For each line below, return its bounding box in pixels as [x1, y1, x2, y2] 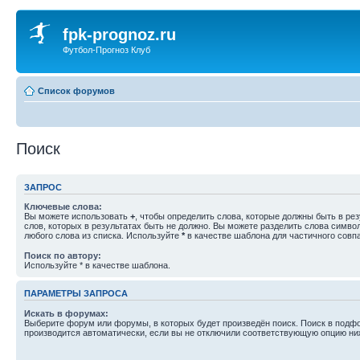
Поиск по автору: [24, 251, 101, 260]
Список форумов [38, 85, 115, 96]
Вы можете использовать [24, 211, 130, 221]
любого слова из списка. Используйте [24, 231, 182, 240]
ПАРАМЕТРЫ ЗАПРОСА [24, 288, 128, 299]
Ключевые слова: [24, 202, 102, 211]
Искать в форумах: [24, 308, 108, 318]
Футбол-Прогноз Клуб [63, 45, 150, 55]
